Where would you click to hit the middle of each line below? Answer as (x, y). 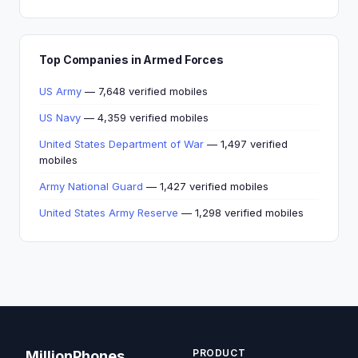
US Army (60, 91)
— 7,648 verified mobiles (145, 91)
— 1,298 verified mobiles (241, 213)
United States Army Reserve (109, 213)
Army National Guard (91, 186)
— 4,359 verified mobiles (145, 117)
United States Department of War (121, 144)
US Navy (60, 117)
